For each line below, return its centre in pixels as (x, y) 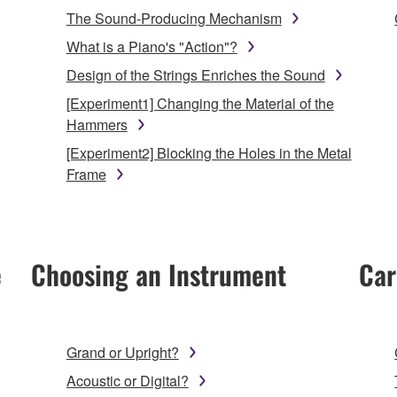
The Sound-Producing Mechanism (174, 19)
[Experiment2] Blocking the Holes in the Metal (209, 153)
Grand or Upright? (122, 353)
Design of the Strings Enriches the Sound (195, 75)
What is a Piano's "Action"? (152, 47)
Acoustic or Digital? (127, 381)
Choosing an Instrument (158, 275)
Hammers (97, 125)
